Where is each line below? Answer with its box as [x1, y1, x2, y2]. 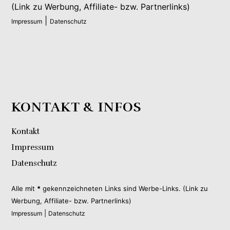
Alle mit [11, 184, 37, 193]
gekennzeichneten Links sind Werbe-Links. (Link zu [41, 184, 208, 193]
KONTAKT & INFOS [11, 98, 142, 116]
